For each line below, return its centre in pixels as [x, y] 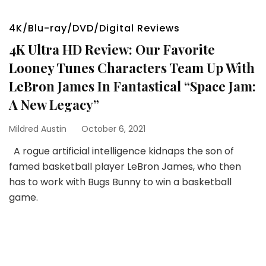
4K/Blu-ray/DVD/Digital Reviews [94, 28]
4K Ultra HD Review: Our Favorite [112, 49]
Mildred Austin [38, 129]
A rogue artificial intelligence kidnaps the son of [121, 151]
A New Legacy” [54, 104]
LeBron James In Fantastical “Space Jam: [132, 86]
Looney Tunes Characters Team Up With [132, 68]
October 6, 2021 [113, 129]
